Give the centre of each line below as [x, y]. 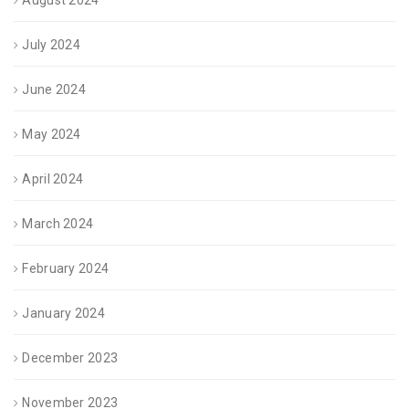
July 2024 [52, 45]
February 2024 [66, 269]
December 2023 [70, 358]
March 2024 [58, 224]
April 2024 [53, 179]
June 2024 [54, 90]
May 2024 [52, 135]
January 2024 [63, 314]
